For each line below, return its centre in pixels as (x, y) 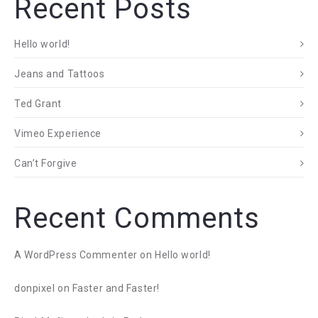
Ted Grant (38, 104)
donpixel (35, 288)
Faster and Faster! (116, 288)
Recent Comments (137, 218)
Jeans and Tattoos (60, 74)
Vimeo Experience (58, 133)
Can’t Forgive (46, 163)
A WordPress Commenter (76, 255)
